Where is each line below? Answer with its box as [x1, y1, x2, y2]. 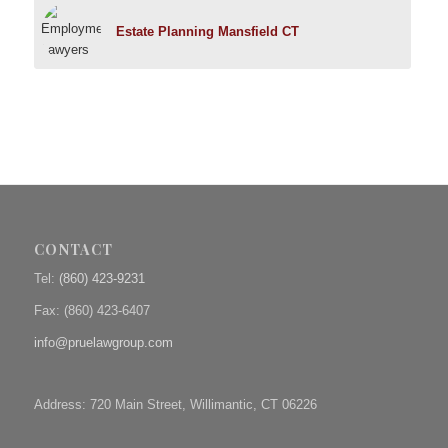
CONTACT [33, 240, 113, 260]
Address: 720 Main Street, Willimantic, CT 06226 [33, 397, 317, 413]
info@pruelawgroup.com [33, 335, 173, 351]
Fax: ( [33, 303, 68, 319]
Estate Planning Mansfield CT [115, 24, 299, 40]
